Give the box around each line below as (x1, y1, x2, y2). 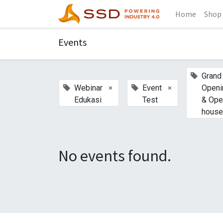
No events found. (58, 146, 171, 166)
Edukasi (74, 95, 102, 105)
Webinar (74, 83, 103, 93)
